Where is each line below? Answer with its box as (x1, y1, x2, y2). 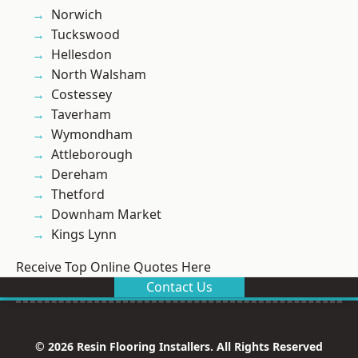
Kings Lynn (51, 225, 117, 244)
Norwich (51, 6, 102, 24)
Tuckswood (51, 26, 120, 44)
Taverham (51, 105, 111, 124)
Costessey (51, 86, 112, 104)
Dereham (51, 165, 108, 184)
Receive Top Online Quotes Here (16, 258, 211, 276)
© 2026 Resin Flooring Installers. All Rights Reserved (35, 339, 323, 355)
